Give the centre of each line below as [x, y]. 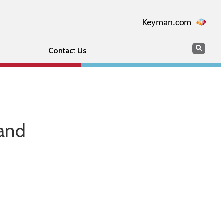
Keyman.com [167, 23]
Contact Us [67, 51]
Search [203, 47]
